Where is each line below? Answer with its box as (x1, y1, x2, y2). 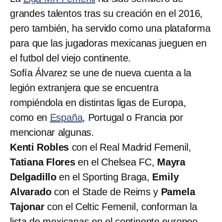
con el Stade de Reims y (54, 186, 161, 197)
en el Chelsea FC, (78, 156, 158, 167)
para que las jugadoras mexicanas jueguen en (10, 37, 207, 49)
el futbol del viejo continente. (10, 52, 131, 63)
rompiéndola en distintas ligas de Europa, (10, 97, 186, 108)
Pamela (161, 186, 195, 197)
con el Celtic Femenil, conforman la (44, 201, 198, 212)
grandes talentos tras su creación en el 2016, (10, 7, 203, 19)
